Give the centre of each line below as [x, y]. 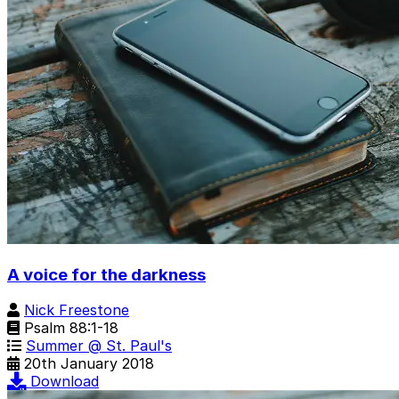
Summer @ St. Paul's [99, 346]
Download [65, 382]
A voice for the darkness [106, 274]
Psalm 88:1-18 [69, 328]
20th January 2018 [89, 364]
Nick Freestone [77, 310]
